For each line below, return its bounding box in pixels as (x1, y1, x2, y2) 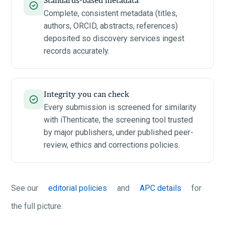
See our (11, 183, 40, 193)
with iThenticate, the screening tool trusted (44, 115, 193, 125)
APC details (140, 183, 181, 193)
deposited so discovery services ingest (44, 33, 184, 43)
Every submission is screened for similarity (44, 102, 196, 112)
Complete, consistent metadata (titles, (44, 8, 177, 18)
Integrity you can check (44, 88, 129, 99)
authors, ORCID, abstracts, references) (44, 21, 178, 31)
